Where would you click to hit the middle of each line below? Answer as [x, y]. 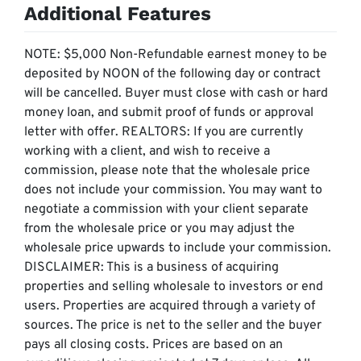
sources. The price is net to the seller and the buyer [173, 326]
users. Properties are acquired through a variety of [170, 307]
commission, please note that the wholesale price [167, 171]
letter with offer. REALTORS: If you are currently [164, 133]
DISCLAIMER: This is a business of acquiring [151, 268]
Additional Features [118, 14]
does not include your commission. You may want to [173, 191]
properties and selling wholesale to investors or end [174, 287]
